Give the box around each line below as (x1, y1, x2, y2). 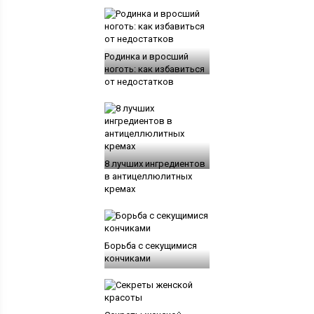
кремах (104, 183, 135, 194)
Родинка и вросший (104, 50, 189, 62)
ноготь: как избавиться (104, 63, 205, 74)
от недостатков (104, 76, 174, 87)
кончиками (104, 252, 151, 264)
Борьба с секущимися (104, 240, 197, 251)
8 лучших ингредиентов (104, 158, 205, 169)
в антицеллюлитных (104, 170, 192, 182)
